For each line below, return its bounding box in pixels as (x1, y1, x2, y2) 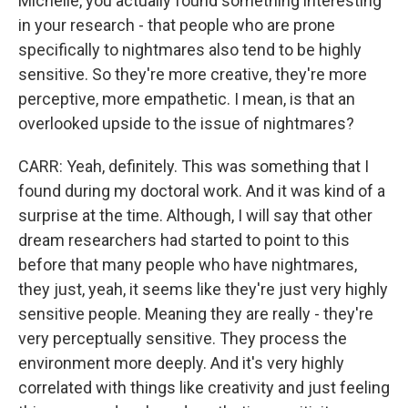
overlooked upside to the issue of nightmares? (18, 114, 354, 133)
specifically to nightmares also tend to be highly (18, 40, 362, 59)
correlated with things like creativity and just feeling (18, 378, 390, 397)
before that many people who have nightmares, (18, 255, 357, 274)
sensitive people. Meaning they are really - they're (18, 304, 373, 323)
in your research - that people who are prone (18, 15, 335, 35)
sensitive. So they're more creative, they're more (18, 65, 367, 84)
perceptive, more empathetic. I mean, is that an (18, 89, 355, 108)
